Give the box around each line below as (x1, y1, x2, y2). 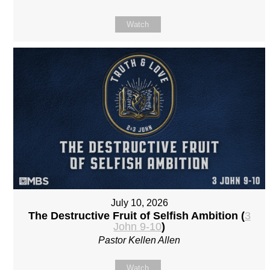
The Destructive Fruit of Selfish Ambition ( (28, 210, 245, 222)
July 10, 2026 (110, 198, 168, 209)
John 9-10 (113, 221, 162, 233)
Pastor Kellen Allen (98, 235, 181, 246)
